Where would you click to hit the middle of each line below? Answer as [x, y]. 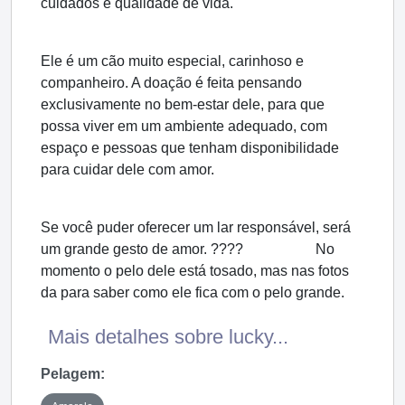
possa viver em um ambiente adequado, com [184, 126]
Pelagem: [73, 373]
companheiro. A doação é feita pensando [171, 82]
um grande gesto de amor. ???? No [188, 249]
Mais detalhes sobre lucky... [168, 336]
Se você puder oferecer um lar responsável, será [196, 227]
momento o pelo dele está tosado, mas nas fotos [195, 270]
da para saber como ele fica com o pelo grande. [193, 292]
